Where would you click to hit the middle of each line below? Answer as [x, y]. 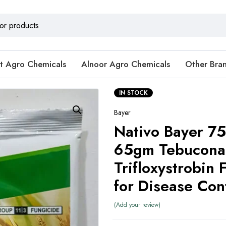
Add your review [137, 205]
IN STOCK [133, 93]
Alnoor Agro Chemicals [126, 64]
